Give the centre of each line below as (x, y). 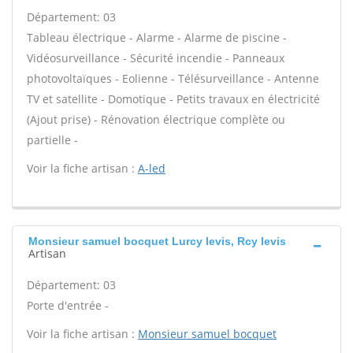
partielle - (52, 140)
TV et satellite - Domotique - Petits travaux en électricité (173, 99)
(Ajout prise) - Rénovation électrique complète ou (156, 119)
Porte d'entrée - (68, 305)
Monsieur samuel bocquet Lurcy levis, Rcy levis (157, 241)
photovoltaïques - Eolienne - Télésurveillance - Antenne (173, 78)
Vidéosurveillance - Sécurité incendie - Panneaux (156, 58)
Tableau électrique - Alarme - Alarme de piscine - (157, 37)
